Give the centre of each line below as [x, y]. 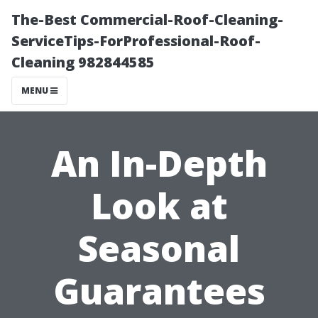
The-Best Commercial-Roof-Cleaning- [147, 20]
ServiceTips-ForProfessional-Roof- [136, 41]
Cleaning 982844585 [83, 62]
